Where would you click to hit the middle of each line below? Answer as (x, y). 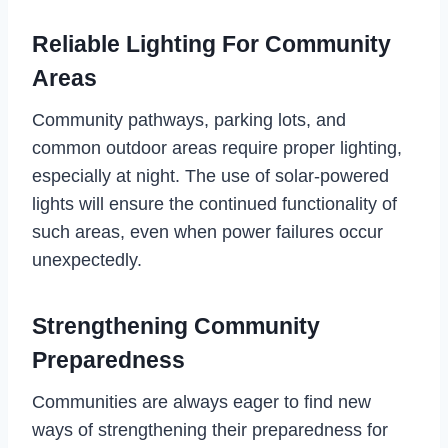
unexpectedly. (87, 260)
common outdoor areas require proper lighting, (217, 148)
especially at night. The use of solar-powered (210, 176)
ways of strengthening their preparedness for (210, 430)
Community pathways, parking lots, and (189, 120)
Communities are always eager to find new (201, 402)
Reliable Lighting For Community (211, 43)
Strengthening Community (176, 325)
